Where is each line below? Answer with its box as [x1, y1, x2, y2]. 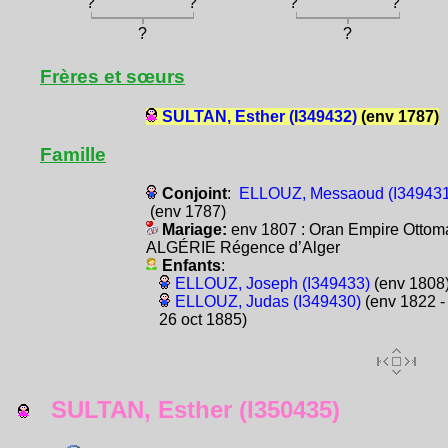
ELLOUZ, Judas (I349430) [174, 292, 361, 310]
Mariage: [157, 220, 231, 238]
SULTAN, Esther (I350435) [30, 395, 340, 423]
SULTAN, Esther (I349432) [161, 107, 357, 125]
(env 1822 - [360, 292, 445, 310]
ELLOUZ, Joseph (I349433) [174, 274, 370, 292]
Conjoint [161, 184, 227, 202]
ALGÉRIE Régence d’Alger [145, 238, 340, 256]
